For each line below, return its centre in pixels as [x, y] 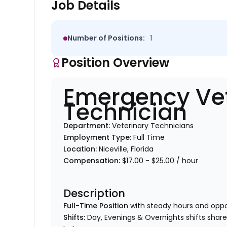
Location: [81, 149]
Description [94, 194]
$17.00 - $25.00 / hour [160, 161]
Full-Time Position [96, 206]
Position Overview [116, 63]
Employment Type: [99, 138]
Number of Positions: [106, 38]
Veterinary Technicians [153, 126]
